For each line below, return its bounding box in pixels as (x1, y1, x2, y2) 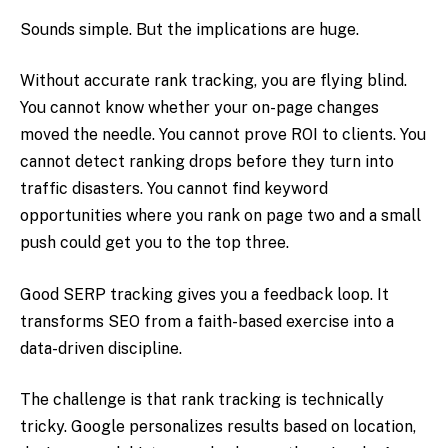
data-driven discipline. (20, 338, 182, 358)
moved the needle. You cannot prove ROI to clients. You (20, 125, 426, 145)
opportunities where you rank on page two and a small (20, 206, 421, 226)
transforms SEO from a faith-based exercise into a (20, 311, 394, 331)
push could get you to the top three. (20, 233, 289, 253)
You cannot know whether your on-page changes (20, 98, 379, 118)
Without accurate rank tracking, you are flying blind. (20, 71, 407, 91)
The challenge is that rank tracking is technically (20, 390, 384, 410)
